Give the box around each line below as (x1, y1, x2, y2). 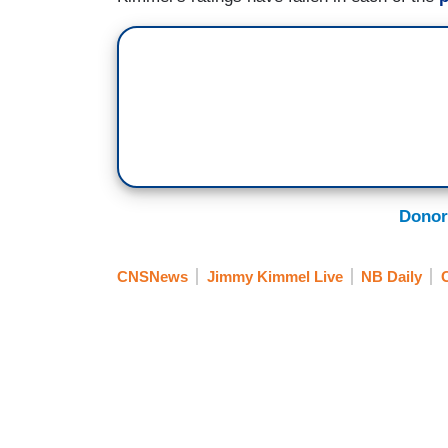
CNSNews (117, 268, 188, 286)
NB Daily (361, 268, 422, 286)
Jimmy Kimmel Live (206, 268, 343, 286)
